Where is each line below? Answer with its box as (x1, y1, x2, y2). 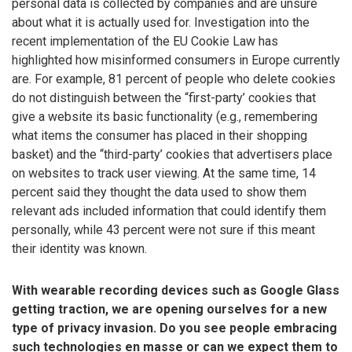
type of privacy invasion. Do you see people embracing (12, 320, 337, 335)
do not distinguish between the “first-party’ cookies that (12, 90, 316, 106)
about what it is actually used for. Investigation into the (12, 15, 310, 31)
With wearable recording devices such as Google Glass (12, 282, 339, 298)
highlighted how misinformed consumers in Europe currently (12, 53, 340, 68)
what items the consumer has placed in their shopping (12, 128, 307, 144)
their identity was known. (12, 241, 147, 257)
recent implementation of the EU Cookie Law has (12, 34, 278, 49)
